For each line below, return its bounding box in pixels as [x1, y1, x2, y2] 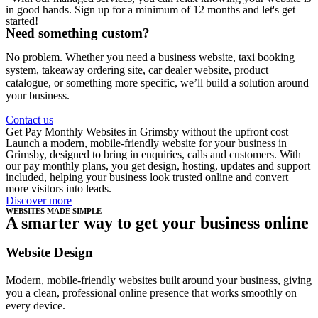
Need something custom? [6, 26, 150, 41]
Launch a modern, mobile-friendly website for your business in [6, 137, 287, 150]
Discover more [6, 194, 72, 207]
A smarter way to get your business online [6, 214, 309, 233]
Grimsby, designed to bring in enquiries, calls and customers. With [6, 148, 301, 161]
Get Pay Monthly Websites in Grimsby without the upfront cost [6, 126, 288, 138]
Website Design [6, 245, 93, 261]
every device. [6, 299, 65, 312]
